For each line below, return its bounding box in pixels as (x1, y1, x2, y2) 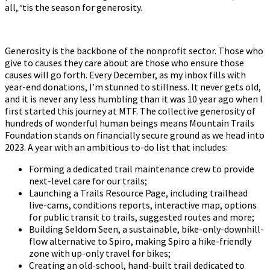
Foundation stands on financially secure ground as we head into (5, 129, 265, 142)
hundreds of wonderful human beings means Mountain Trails (5, 117, 254, 130)
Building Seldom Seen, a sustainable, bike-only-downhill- (29, 223, 264, 236)
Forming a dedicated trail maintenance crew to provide (29, 163, 254, 175)
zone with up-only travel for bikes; (29, 247, 171, 260)
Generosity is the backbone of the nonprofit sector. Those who (5, 45, 263, 57)
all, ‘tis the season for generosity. (5, 1, 142, 14)
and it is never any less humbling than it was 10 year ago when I (5, 93, 263, 105)
